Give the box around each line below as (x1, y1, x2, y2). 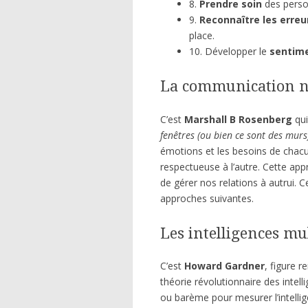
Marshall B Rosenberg (184, 112, 292, 126)
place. (189, 28, 214, 42)
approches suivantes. (160, 191, 254, 205)
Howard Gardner (184, 259, 265, 273)
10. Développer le (189, 44, 269, 58)
